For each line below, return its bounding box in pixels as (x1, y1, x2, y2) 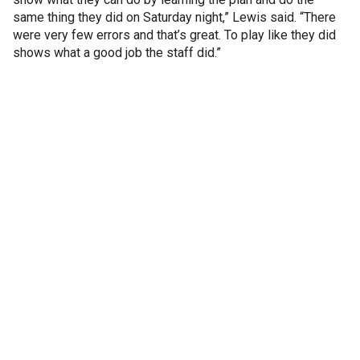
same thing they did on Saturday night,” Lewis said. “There (13, 10, 336, 25)
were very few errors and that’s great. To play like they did (13, 27, 336, 43)
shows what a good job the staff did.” (13, 45, 221, 60)
